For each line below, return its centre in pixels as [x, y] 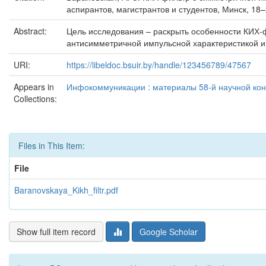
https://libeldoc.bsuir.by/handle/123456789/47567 [159, 65]
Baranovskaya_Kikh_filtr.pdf [66, 190]
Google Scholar [169, 232]
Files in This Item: [52, 145]
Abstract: [31, 31]
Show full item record [56, 232]
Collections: [35, 99]
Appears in [34, 87]
